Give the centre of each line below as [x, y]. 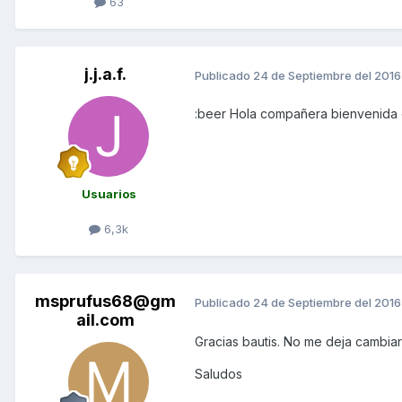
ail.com [105, 320]
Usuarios [109, 194]
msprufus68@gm [105, 301]
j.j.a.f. [105, 74]
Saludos [218, 373]
